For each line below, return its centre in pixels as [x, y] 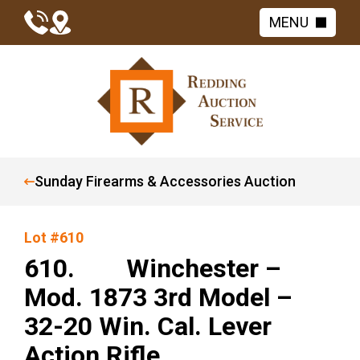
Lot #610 [54, 237]
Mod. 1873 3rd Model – [158, 297]
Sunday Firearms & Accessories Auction [165, 181]
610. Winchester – [153, 268]
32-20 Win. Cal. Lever [148, 326]
